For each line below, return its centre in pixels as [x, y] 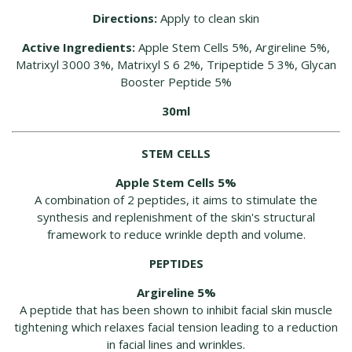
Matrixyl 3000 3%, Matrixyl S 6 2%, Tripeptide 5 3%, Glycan [176, 65]
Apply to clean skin [208, 18]
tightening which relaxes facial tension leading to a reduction [176, 327]
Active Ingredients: [79, 48]
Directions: [125, 18]
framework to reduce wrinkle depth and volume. [176, 235]
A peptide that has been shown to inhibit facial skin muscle [176, 310]
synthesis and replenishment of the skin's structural [176, 217]
